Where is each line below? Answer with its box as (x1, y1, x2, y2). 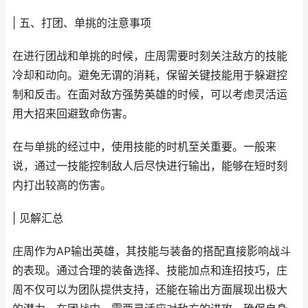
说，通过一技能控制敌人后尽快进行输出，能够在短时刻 (12, 159, 287, 173)
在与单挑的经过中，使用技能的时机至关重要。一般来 (12, 140, 276, 153)
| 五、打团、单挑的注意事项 (12, 16, 151, 30)
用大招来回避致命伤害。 (12, 107, 133, 120)
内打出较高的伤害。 (12, 179, 111, 192)
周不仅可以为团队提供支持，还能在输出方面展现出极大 (12, 283, 287, 296)
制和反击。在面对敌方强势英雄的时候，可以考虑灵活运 (12, 88, 287, 101)
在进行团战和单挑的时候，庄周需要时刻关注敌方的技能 (12, 49, 287, 63)
